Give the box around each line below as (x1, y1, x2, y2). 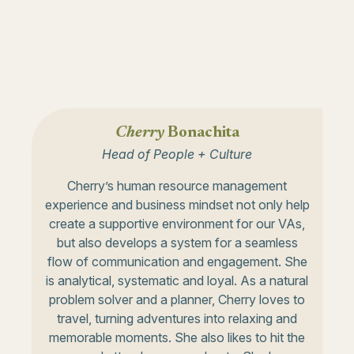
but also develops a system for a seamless (56, 234, 298, 250)
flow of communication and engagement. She (47, 253, 307, 269)
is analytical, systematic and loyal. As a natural (46, 272, 308, 288)
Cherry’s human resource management (67, 177, 287, 194)
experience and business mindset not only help (44, 196, 310, 213)
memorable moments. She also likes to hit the (49, 329, 305, 345)
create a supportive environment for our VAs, (49, 215, 305, 232)
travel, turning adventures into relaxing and (57, 310, 297, 326)
